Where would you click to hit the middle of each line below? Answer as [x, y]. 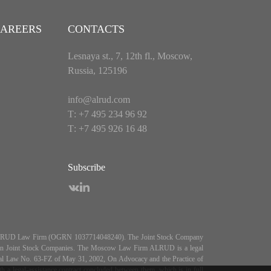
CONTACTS [96, 29]
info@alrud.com [99, 100]
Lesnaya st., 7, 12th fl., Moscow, [130, 56]
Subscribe [87, 167]
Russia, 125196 [97, 70]
